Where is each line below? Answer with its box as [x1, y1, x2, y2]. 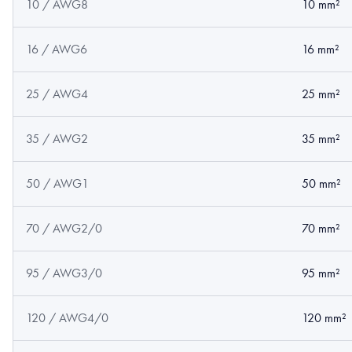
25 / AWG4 [26, 86, 88, 101]
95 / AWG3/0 [26, 266, 102, 280]
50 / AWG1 [26, 176, 89, 191]
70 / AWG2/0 [26, 221, 102, 236]
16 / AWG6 [26, 42, 87, 57]
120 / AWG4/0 [26, 310, 108, 325]
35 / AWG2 [26, 131, 88, 146]
